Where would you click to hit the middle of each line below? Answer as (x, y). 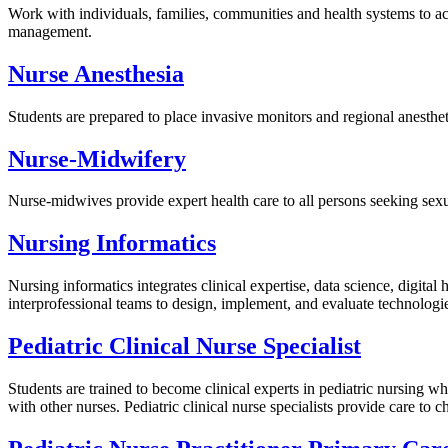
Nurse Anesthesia (96, 73)
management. (52, 31)
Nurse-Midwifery (97, 158)
